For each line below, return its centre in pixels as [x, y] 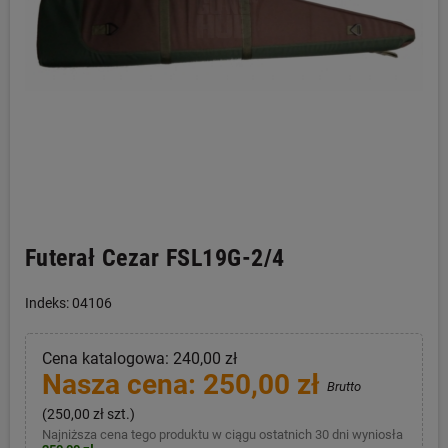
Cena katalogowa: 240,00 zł [139, 358]
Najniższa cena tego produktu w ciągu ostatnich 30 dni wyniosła [222, 434]
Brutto [343, 386]
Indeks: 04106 [68, 303]
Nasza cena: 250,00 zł [184, 384]
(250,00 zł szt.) [88, 413]
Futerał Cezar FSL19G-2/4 [155, 258]
